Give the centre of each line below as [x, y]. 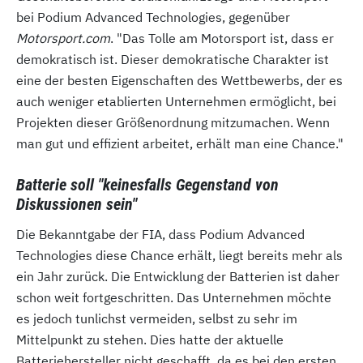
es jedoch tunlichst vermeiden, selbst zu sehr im [157, 318]
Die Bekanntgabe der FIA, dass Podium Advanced [160, 234]
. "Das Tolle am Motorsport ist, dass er [222, 38]
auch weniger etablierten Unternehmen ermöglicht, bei [176, 101]
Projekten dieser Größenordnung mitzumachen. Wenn [173, 122]
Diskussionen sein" [77, 204]
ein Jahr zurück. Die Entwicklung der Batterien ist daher [178, 276]
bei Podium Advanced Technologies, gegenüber [153, 17]
